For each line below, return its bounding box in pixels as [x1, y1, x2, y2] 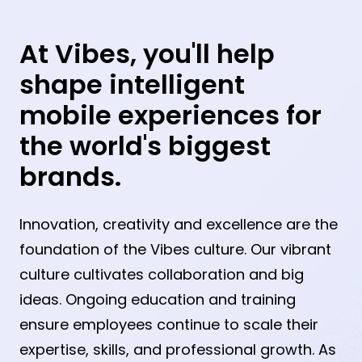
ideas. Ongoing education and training [19, 289, 296, 310]
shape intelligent [19, 66, 245, 103]
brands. [19, 158, 121, 196]
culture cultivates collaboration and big [19, 264, 304, 285]
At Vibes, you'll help [19, 36, 275, 73]
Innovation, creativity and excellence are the [19, 214, 338, 235]
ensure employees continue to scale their [19, 314, 318, 335]
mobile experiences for [19, 97, 322, 134]
